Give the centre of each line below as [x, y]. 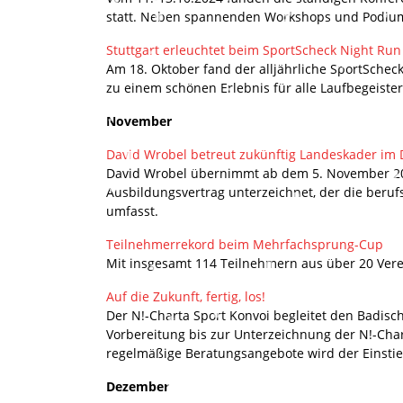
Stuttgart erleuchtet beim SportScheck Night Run [254, 49]
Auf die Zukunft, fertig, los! [186, 296]
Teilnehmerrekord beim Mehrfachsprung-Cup [245, 244]
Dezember [138, 386]
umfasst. [132, 210]
